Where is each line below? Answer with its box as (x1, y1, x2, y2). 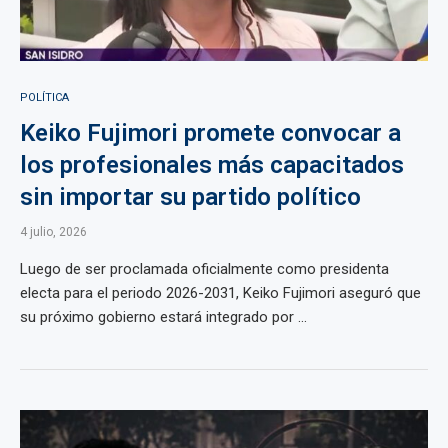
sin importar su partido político (20, 183, 361, 211)
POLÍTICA (20, 91, 69, 104)
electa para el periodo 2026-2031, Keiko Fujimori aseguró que (20, 284, 421, 302)
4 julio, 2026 (20, 225, 87, 239)
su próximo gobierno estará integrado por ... (20, 308, 307, 326)
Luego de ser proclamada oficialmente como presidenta (20, 260, 389, 278)
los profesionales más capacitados (20, 151, 404, 179)
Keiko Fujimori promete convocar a (20, 119, 401, 147)
